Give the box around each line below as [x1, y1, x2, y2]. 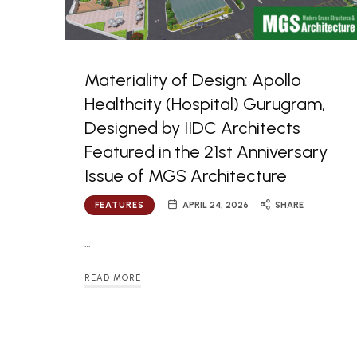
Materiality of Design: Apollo [84, 69, 301, 91]
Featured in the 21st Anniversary [84, 140, 328, 163]
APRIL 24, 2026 [182, 199, 249, 210]
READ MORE [84, 273, 141, 284]
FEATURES [95, 199, 144, 210]
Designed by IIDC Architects [84, 116, 300, 139]
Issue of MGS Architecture [84, 164, 287, 186]
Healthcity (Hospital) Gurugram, [84, 92, 325, 115]
